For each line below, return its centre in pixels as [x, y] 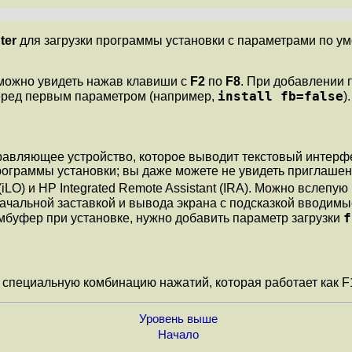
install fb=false [280, 96]
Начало [178, 334]
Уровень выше [178, 319]
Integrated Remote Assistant [138, 189]
